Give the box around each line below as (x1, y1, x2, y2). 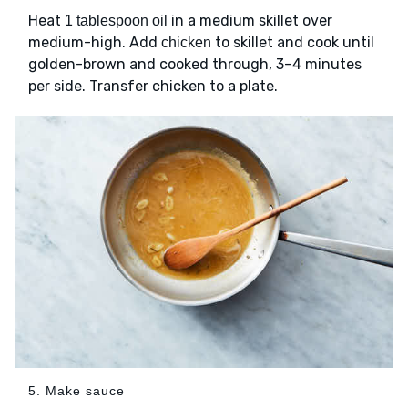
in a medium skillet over (168, 11, 332, 29)
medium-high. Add (28, 33, 161, 51)
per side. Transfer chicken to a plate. (28, 76, 278, 95)
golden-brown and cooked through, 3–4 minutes (28, 55, 362, 73)
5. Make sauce (28, 383, 125, 399)
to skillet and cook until (211, 33, 374, 51)
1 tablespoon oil (65, 12, 168, 28)
